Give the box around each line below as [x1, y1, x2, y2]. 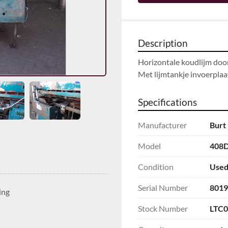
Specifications [138, 96, 197, 108]
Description [138, 37, 188, 49]
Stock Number [138, 203, 188, 213]
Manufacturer [138, 120, 187, 130]
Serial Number [138, 182, 188, 192]
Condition [138, 161, 174, 172]
